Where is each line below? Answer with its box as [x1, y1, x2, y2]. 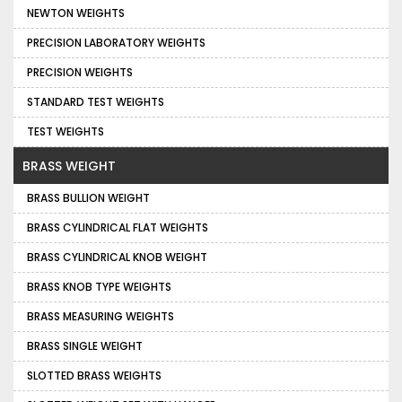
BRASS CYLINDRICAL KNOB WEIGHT [27, 249, 207, 266]
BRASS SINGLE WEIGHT [27, 338, 143, 354]
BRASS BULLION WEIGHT [27, 190, 150, 206]
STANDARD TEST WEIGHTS [27, 94, 164, 110]
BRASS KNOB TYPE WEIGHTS [27, 279, 171, 295]
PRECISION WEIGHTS [27, 65, 133, 81]
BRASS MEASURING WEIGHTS [27, 309, 174, 325]
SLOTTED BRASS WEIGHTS [27, 368, 162, 384]
